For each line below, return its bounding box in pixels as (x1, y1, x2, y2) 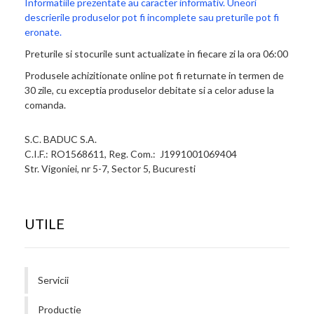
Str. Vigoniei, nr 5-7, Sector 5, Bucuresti (25, 162, 196, 175)
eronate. (25, 25, 62, 38)
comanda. (25, 98, 66, 111)
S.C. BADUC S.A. (25, 132, 97, 145)
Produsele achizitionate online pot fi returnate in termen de (25, 69, 284, 81)
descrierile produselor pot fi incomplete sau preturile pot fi (25, 11, 279, 23)
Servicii (38, 273, 69, 286)
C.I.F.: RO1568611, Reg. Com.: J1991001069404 (25, 147, 237, 160)
